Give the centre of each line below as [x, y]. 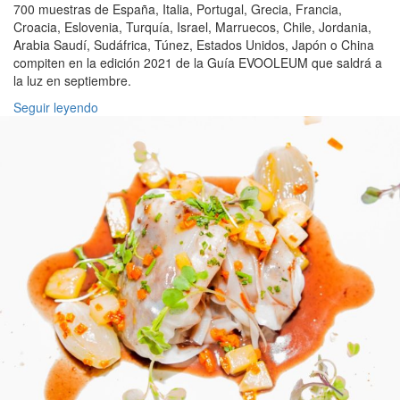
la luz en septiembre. [72, 81]
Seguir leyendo [56, 108]
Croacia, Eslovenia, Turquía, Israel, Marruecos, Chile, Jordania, [192, 27]
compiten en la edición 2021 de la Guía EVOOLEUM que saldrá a [198, 63]
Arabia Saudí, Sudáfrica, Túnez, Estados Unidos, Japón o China [194, 45]
